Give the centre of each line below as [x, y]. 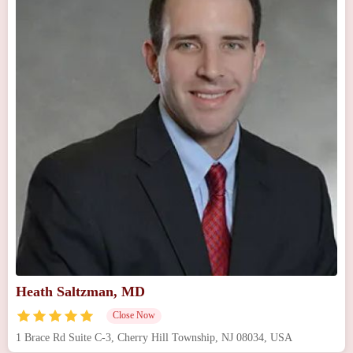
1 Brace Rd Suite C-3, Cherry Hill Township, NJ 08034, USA [154, 337]
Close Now [134, 315]
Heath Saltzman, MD [80, 291]
